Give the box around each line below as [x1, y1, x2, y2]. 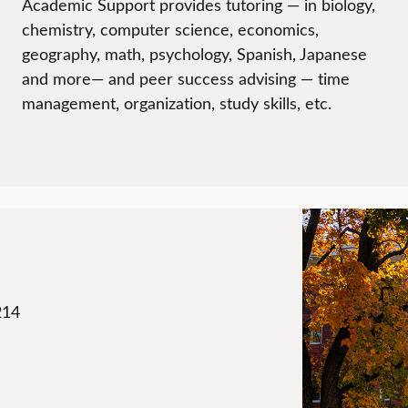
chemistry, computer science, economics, [22, 17, 319, 40]
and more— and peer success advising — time [22, 66, 350, 89]
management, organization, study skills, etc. [22, 91, 331, 114]
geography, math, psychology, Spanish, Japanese [22, 42, 367, 65]
